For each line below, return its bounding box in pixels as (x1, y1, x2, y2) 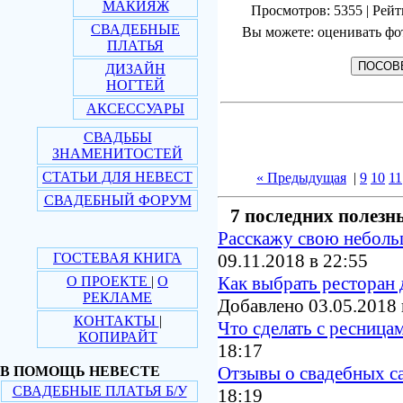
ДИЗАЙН (105, 61, 166, 76)
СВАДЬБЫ (83, 130, 152, 145)
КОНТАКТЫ (73, 313, 159, 328)
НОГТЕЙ (106, 77, 165, 93)
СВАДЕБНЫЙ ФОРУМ (43, 193, 192, 208)
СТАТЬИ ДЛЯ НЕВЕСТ (42, 169, 193, 184)
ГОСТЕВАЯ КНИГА (53, 250, 182, 265)
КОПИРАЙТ (77, 329, 157, 345)
